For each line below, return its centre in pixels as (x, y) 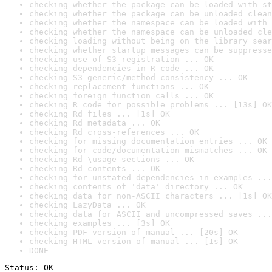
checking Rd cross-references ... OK (114, 132)
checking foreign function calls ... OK (121, 96)
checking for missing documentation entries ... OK (148, 141)
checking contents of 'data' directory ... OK (136, 187)
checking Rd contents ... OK (95, 168)
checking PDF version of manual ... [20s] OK (134, 232)
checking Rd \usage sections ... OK (112, 159)
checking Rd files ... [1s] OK (100, 114)
